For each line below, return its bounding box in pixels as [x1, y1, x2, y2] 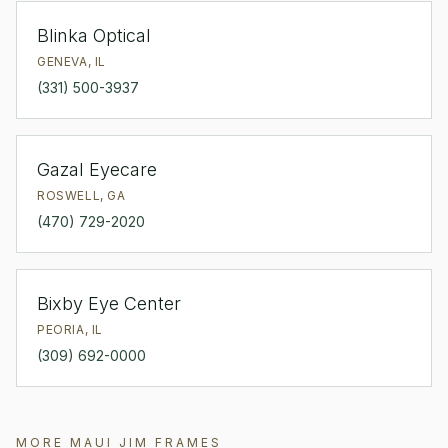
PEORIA [37, 322, 85, 337]
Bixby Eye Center [37, 293, 181, 314]
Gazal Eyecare [37, 159, 157, 180]
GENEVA [37, 54, 88, 69]
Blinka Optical [37, 25, 151, 46]
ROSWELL [37, 188, 101, 203]
